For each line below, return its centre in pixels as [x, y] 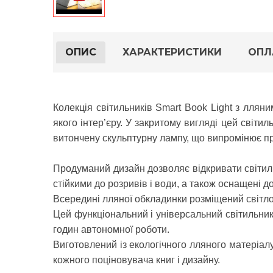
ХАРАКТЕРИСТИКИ [172, 52]
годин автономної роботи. [111, 229]
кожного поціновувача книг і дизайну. [136, 260]
